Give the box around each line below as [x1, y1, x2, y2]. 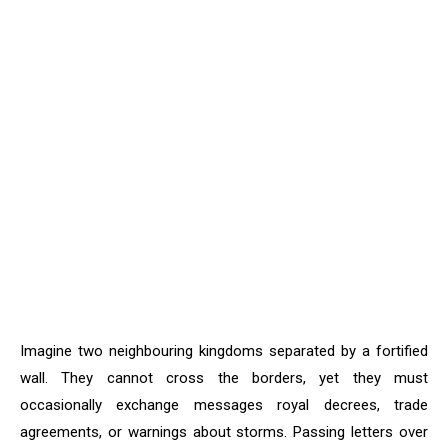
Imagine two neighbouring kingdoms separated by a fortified [20, 342, 428, 361]
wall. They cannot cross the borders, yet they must [20, 369, 428, 388]
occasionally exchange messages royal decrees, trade [20, 396, 428, 415]
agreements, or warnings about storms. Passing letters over [20, 423, 428, 442]
